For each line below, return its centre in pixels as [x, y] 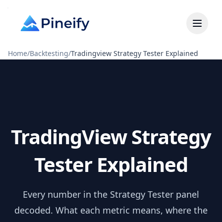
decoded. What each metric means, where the [111, 210]
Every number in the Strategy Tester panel [111, 194]
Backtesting [49, 53]
